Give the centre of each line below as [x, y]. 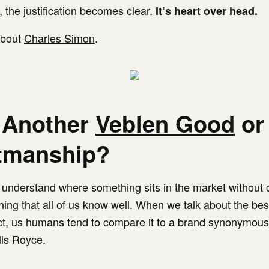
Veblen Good [165, 123]
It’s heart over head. [207, 11]
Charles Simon [59, 38]
